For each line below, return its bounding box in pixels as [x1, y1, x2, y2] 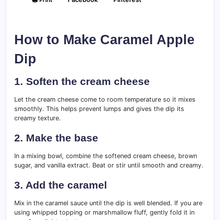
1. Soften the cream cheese [14, 76, 150, 87]
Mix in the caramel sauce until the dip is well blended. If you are [14, 199, 202, 207]
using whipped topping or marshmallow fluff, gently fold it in [14, 209, 194, 217]
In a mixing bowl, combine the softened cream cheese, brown [14, 152, 197, 160]
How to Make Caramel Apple [14, 32, 194, 48]
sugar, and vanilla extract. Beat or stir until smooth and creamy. [14, 162, 203, 169]
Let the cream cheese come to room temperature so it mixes [14, 96, 195, 104]
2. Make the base [14, 132, 98, 144]
